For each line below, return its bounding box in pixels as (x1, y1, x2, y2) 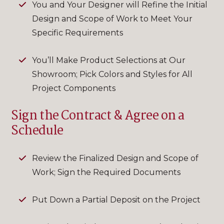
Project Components (32, 83, 115, 93)
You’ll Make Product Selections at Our (32, 55, 185, 65)
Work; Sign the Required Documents (32, 167, 180, 177)
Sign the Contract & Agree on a (11, 106, 185, 126)
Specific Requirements (32, 28, 123, 38)
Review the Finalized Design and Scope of (32, 153, 198, 163)
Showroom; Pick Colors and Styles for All (32, 69, 192, 79)
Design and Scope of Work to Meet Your (32, 14, 192, 24)
